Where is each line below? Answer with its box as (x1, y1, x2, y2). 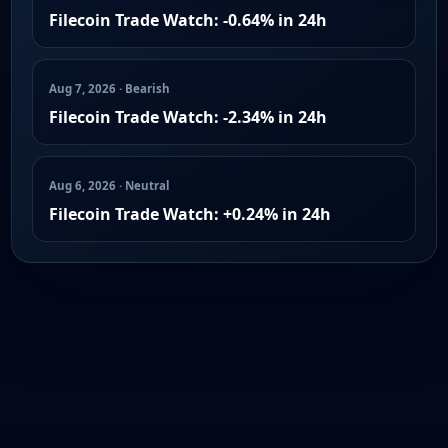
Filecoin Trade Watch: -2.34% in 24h (49, 105, 327, 128)
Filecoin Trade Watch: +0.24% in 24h (49, 202, 331, 225)
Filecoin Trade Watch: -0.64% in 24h (49, 8, 327, 31)
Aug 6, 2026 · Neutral (49, 177, 170, 193)
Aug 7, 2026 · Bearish (49, 80, 170, 96)
